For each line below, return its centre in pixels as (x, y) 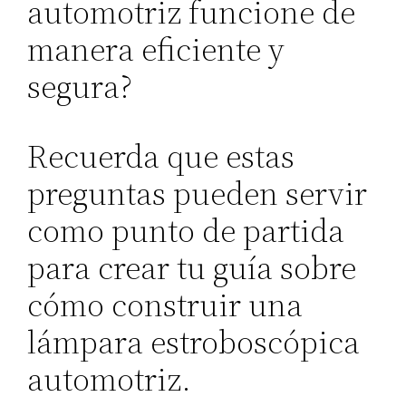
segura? (80, 86)
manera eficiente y (156, 49)
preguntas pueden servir (198, 193)
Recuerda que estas (161, 156)
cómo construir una (165, 304)
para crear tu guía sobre (192, 267)
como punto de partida (186, 230)
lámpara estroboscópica (194, 342)
